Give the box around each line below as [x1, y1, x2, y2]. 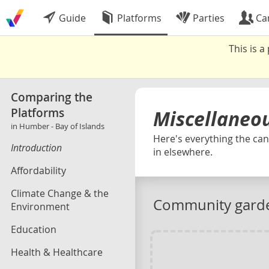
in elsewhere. [153, 145, 213, 159]
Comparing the [11, 89, 92, 105]
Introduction [11, 141, 62, 154]
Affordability [11, 164, 66, 177]
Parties [190, 11, 225, 25]
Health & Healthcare [11, 246, 103, 259]
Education [11, 223, 56, 236]
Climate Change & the [11, 187, 109, 200]
